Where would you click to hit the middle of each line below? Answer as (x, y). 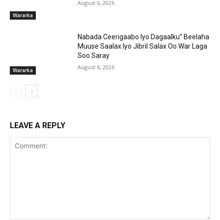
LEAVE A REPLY (38, 125)
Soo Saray (94, 55)
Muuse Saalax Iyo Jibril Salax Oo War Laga (143, 46)
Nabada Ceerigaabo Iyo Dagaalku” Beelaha (144, 37)
